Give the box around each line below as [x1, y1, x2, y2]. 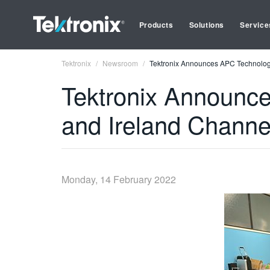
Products [139, 19, 174, 30]
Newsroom [102, 58, 138, 68]
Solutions [189, 19, 225, 30]
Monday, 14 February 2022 [61, 172, 176, 186]
